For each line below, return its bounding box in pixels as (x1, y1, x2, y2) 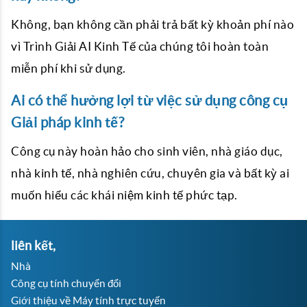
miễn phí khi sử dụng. (11, 62, 126, 75)
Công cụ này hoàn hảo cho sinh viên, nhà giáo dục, (11, 145, 283, 158)
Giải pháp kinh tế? (11, 114, 124, 130)
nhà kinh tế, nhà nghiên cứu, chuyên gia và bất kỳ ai (11, 167, 289, 180)
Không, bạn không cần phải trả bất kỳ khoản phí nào (11, 18, 294, 31)
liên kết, (11, 238, 56, 253)
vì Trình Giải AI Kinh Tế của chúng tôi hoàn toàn (11, 40, 269, 53)
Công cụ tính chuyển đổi (11, 278, 121, 289)
